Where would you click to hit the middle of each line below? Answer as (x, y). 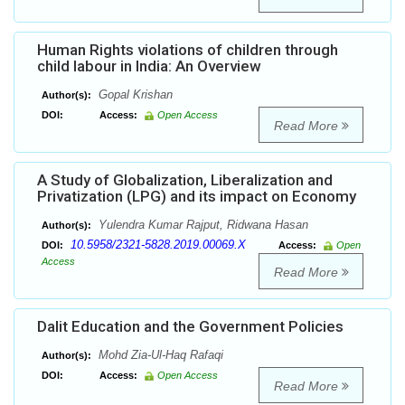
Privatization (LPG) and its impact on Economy (197, 197)
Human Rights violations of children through (188, 50)
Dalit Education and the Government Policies (190, 327)
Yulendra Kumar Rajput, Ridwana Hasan (202, 225)
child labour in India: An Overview (149, 66)
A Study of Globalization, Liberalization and (185, 180)
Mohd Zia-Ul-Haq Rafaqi (159, 355)
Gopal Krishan (134, 95)
